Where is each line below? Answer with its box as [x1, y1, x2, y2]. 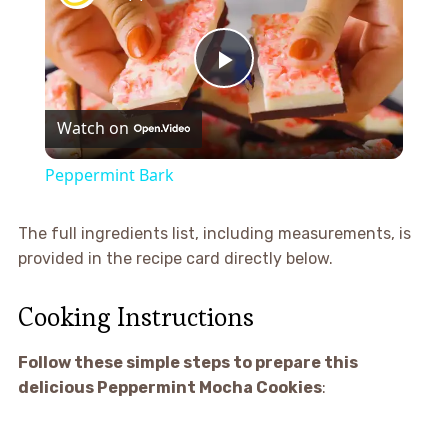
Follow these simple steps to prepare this [17, 352, 358, 372]
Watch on [56, 117, 129, 140]
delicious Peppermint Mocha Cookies [17, 377, 322, 397]
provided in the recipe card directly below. [17, 248, 333, 268]
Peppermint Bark [44, 163, 174, 186]
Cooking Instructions [17, 299, 254, 334]
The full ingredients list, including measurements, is [17, 223, 411, 243]
